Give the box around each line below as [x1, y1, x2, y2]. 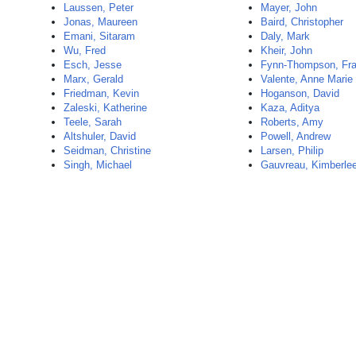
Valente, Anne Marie [261, 73, 354, 85]
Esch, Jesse [64, 59, 122, 71]
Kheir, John [261, 44, 313, 56]
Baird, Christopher [261, 16, 344, 28]
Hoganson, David [261, 87, 340, 99]
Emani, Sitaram [64, 30, 135, 42]
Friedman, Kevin [64, 87, 139, 99]
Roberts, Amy [261, 116, 324, 128]
